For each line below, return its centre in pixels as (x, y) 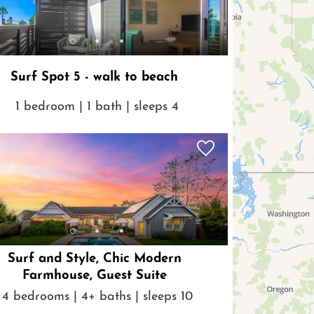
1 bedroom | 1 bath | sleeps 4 (97, 107)
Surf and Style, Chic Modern (94, 259)
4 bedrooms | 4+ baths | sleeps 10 (97, 296)
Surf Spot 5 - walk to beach (95, 78)
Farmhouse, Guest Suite (94, 276)
